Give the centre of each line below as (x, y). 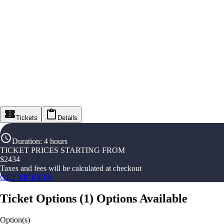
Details (67, 118)
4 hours (56, 141)
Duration (26, 141)
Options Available (142, 199)
